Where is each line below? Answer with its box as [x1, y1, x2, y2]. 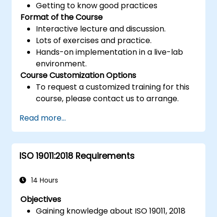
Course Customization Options [20, 69, 137, 81]
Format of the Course [20, 11, 103, 23]
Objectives [20, 193, 62, 205]
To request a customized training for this [36, 81, 190, 93]
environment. [36, 58, 87, 69]
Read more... [19, 112, 66, 124]
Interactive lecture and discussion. [36, 23, 166, 34]
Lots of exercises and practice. [36, 34, 152, 46]
